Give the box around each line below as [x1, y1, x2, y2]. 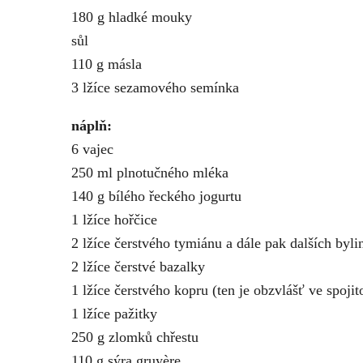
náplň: [71, 117, 112, 134]
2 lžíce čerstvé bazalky [71, 258, 205, 275]
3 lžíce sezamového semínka [71, 79, 239, 96]
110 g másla [71, 56, 142, 72]
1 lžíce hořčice [71, 211, 157, 228]
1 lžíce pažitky [71, 305, 157, 322]
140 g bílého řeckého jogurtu [71, 188, 241, 204]
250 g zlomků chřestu [71, 329, 199, 345]
